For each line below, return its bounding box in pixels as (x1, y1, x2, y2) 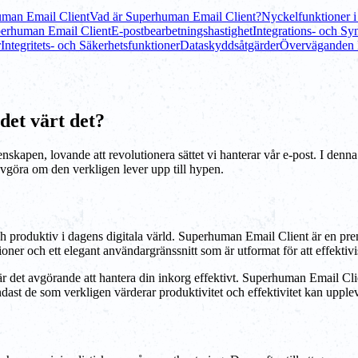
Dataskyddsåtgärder (180, 38, 280, 52)
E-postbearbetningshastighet (111, 23, 253, 38)
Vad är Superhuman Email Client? (89, 9, 261, 23)
